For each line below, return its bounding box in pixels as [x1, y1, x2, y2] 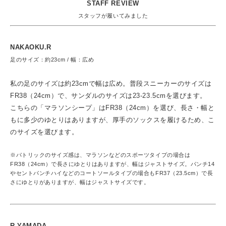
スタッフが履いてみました [78, 13, 148, 19]
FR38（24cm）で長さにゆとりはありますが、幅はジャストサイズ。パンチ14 [10, 161, 215, 167]
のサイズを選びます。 [10, 128, 79, 136]
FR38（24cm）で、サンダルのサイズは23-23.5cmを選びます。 [10, 92, 207, 100]
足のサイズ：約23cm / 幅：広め [10, 56, 94, 63]
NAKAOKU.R [10, 43, 51, 51]
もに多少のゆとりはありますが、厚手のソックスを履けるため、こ [10, 116, 215, 124]
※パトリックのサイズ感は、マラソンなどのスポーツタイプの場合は [10, 152, 191, 158]
